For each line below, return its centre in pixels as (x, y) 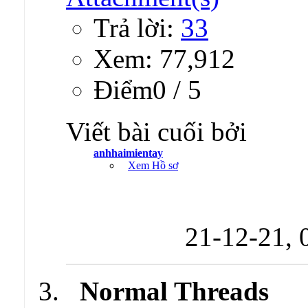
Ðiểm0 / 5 (147, 90)
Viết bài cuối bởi (156, 132)
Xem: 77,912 (164, 59)
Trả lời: (137, 28)
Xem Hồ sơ (153, 166)
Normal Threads (174, 291)
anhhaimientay (128, 153)
